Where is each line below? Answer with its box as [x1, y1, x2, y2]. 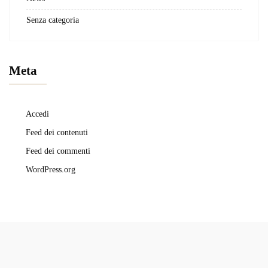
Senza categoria [26, 15, 79, 25]
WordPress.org [26, 165, 75, 175]
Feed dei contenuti [26, 127, 88, 138]
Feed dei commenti [26, 146, 90, 156]
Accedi [26, 109, 49, 119]
